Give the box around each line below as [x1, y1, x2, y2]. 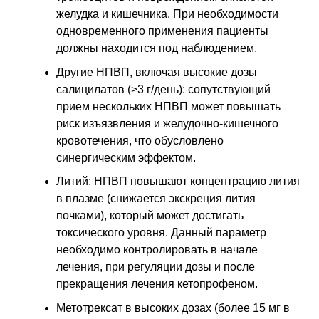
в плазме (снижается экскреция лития [56, 192, 256, 205]
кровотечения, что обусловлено [56, 134, 224, 147]
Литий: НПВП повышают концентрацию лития [56, 175, 300, 188]
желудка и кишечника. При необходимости [56, 8, 278, 21]
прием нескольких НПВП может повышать [56, 100, 281, 113]
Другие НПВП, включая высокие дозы [56, 66, 257, 78]
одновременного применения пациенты [56, 25, 268, 38]
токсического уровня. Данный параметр [56, 226, 266, 239]
